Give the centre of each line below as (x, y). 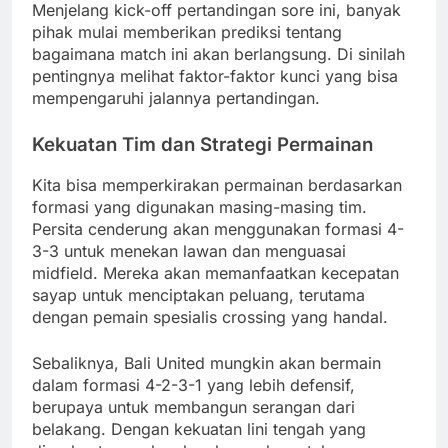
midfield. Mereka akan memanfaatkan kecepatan (215, 273)
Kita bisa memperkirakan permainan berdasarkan (217, 185)
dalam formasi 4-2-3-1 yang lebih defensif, (193, 385)
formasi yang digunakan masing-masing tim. (199, 207)
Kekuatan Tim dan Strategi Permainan (202, 144)
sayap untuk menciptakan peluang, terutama (198, 295)
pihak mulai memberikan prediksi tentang (187, 31)
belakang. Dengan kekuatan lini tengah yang (199, 429)
